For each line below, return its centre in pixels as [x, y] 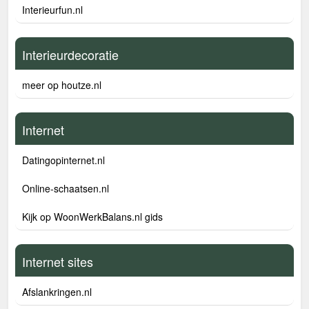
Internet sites [58, 261]
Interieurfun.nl [52, 10]
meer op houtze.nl [62, 85]
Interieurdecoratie [70, 54]
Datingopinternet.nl [63, 160]
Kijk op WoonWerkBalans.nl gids [92, 217]
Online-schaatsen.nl [66, 188]
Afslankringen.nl [57, 292]
